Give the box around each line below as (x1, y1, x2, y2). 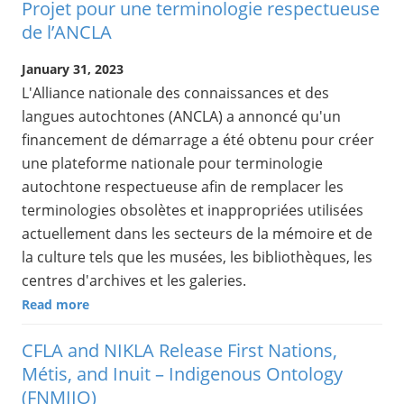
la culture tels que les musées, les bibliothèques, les (22, 246, 372, 267)
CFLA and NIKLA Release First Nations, (22, 338, 337, 363)
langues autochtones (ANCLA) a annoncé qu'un (22, 106, 341, 126)
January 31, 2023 (22, 60, 124, 78)
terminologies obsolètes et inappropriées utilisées (22, 199, 363, 220)
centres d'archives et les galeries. (22, 270, 246, 290)
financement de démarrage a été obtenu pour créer (22, 129, 374, 150)
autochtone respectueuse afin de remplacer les (22, 176, 344, 197)
